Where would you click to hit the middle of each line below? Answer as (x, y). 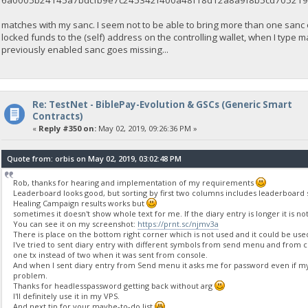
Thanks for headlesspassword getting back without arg (113, 285)
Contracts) (57, 117)
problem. (30, 275)
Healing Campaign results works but (79, 203)
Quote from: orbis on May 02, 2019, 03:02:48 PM (95, 158)
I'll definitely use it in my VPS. (66, 296)
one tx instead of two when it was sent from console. (110, 254)
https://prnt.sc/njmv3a (178, 223)
